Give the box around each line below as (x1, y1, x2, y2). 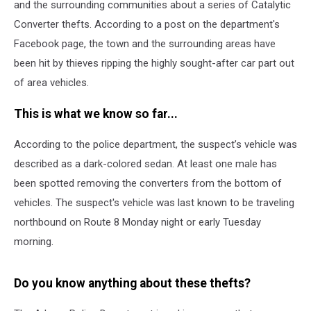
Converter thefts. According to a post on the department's (14, 18, 280, 31)
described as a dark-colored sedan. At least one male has (14, 158, 277, 171)
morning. (14, 235, 56, 249)
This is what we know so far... (14, 106, 178, 121)
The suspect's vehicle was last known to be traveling (53, 196, 294, 210)
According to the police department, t (14, 138, 184, 151)
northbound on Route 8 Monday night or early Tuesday (14, 216, 261, 229)
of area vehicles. (14, 76, 89, 89)
